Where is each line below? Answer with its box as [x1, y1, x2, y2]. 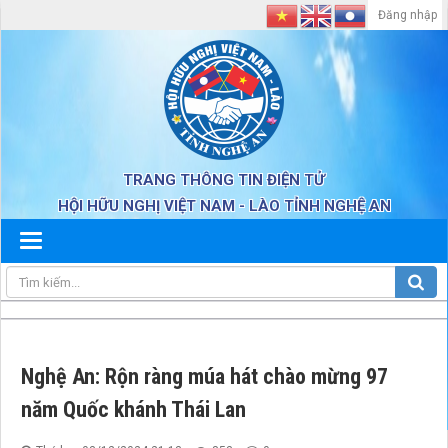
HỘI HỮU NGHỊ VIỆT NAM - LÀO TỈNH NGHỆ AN [57, 197, 391, 215]
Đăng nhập [378, 8, 437, 22]
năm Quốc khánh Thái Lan [21, 397, 246, 423]
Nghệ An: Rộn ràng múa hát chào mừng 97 [21, 364, 388, 390]
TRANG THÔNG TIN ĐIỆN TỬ [123, 171, 325, 189]
